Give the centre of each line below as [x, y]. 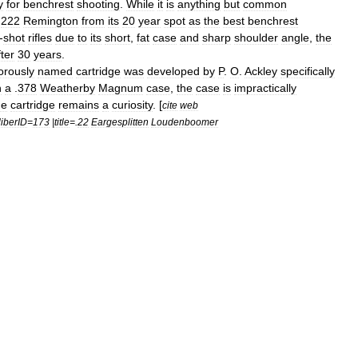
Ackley [261, 71]
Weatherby [68, 88]
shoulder [256, 38]
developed [173, 71]
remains [79, 105]
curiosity [132, 105]
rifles [40, 38]
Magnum [121, 88]
